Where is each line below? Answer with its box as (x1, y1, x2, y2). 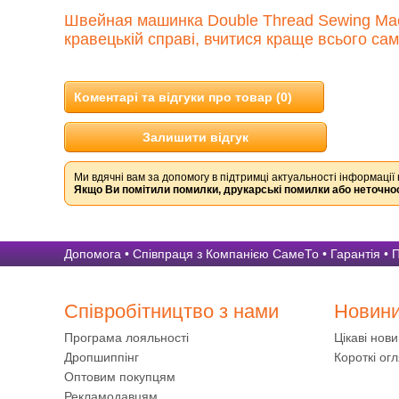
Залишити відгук (142, 130, 248, 144)
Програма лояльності (64, 330, 189, 345)
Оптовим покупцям (64, 370, 175, 384)
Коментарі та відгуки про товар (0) (74, 90, 292, 104)
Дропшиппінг (64, 350, 139, 364)
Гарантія (330, 247, 380, 261)
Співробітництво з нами (64, 300, 279, 322)
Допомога (64, 247, 121, 261)
